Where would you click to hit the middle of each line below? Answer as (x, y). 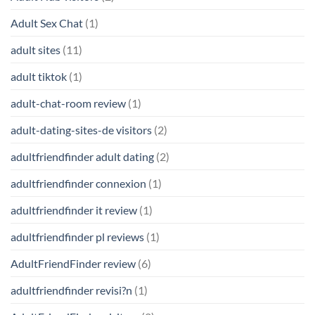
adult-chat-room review (68, 103)
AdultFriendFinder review (73, 263)
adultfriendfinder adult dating (82, 156)
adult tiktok (39, 76)
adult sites (36, 49)
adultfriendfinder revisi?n (71, 290)
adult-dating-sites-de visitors (81, 129)
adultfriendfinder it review (74, 210)
